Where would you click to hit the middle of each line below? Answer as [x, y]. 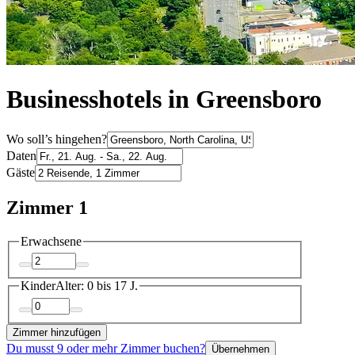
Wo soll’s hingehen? [57, 139]
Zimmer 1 [47, 207]
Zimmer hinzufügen [57, 332]
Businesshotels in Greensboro [164, 99]
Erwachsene [51, 241]
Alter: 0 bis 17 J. [97, 286]
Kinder [38, 286]
